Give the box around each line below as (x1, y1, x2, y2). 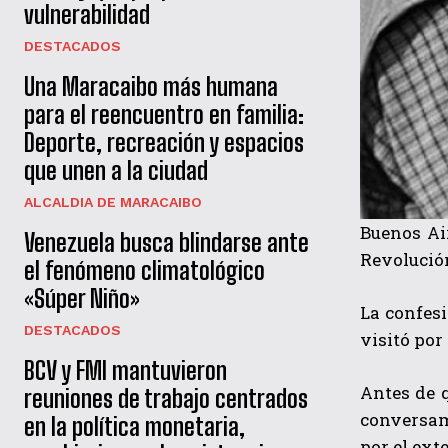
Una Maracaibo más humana (24, 72, 278, 102)
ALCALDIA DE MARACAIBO (24, 194, 202, 211)
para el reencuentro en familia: (24, 100, 304, 130)
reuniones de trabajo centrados (24, 384, 308, 414)
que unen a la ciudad (24, 156, 208, 186)
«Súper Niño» (24, 284, 140, 314)
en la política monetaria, (24, 412, 245, 442)
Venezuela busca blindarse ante (24, 228, 309, 258)
